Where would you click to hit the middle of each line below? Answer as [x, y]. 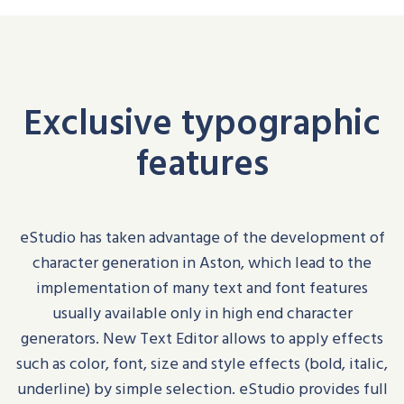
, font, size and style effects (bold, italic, [247, 363]
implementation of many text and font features [202, 288]
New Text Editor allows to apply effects [243, 338]
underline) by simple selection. [126, 389]
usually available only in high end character [202, 313]
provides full [341, 389]
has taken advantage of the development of [230, 237]
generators [58, 338]
